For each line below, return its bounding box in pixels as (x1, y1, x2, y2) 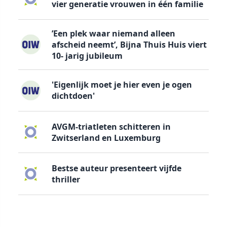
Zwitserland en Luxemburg (51, 132, 161, 143)
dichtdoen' (51, 90, 95, 102)
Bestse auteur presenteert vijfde (51, 163, 181, 174)
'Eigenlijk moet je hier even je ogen (51, 79, 192, 91)
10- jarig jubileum (51, 50, 123, 61)
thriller (51, 174, 80, 185)
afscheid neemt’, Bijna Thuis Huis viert (51, 39, 207, 50)
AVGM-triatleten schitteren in (51, 121, 171, 132)
